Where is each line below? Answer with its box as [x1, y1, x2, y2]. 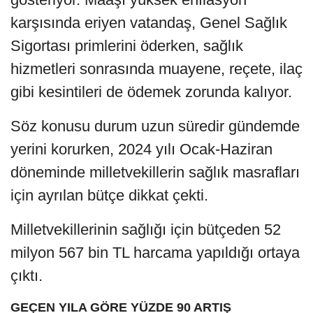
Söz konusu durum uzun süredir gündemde [10, 117, 300, 135]
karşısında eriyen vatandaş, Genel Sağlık [10, 13, 287, 31]
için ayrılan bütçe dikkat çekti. [10, 186, 208, 204]
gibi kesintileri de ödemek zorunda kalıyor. [10, 82, 292, 101]
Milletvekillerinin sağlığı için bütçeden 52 [10, 220, 281, 238]
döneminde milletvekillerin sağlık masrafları [10, 163, 300, 181]
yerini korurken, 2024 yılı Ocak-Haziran [10, 140, 272, 158]
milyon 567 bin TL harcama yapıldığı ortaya [10, 243, 300, 261]
